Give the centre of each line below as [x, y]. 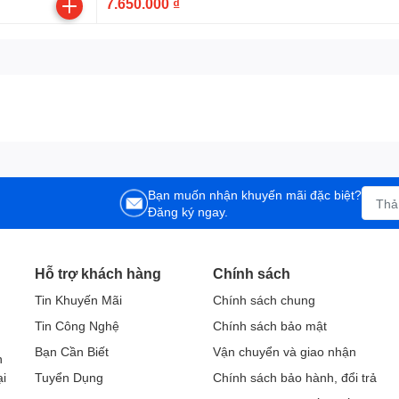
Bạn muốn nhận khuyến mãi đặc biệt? [255, 195]
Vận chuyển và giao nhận [285, 351]
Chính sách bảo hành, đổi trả [295, 377]
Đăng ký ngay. [188, 212]
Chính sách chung [264, 300]
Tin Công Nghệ [77, 326]
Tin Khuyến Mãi [78, 300]
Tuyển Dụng [69, 377]
